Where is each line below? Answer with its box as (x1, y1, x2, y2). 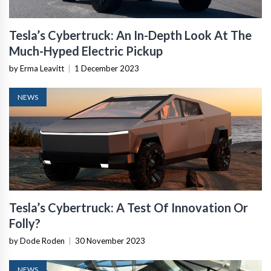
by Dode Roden (9, 235, 65, 246)
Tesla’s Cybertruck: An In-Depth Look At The (9, 27, 252, 42)
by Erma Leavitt (9, 63, 64, 73)
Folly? (9, 215, 41, 230)
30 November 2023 (75, 235, 145, 246)
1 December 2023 (74, 63, 139, 73)
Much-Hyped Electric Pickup (9, 43, 163, 58)
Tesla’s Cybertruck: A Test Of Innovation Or (9, 200, 248, 215)
